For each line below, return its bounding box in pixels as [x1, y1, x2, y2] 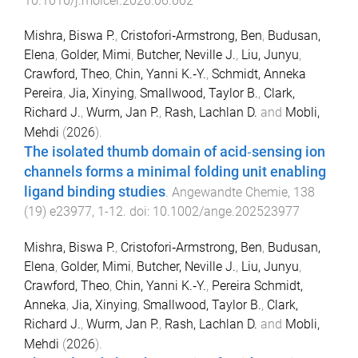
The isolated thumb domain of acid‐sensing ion [24, 144, 325, 161]
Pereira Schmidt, [212, 278, 303, 294]
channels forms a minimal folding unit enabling [24, 164, 326, 181]
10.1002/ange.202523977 [153, 204, 300, 220]
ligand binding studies [24, 184, 165, 201]
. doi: [123, 204, 153, 220]
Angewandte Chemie [172, 185, 288, 201]
